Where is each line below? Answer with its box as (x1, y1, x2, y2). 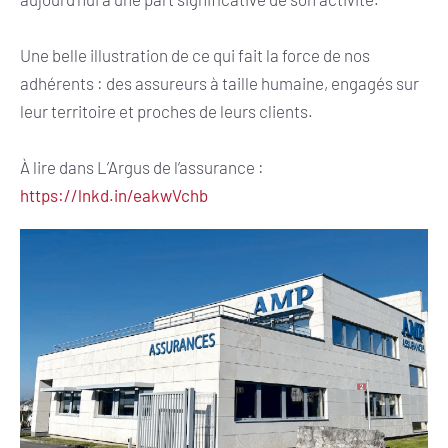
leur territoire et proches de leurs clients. (20, 100, 313, 121)
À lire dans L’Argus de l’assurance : (20, 156, 264, 177)
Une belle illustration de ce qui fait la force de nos (20, 44, 370, 65)
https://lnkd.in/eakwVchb (20, 184, 208, 205)
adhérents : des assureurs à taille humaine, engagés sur (20, 72, 419, 93)
